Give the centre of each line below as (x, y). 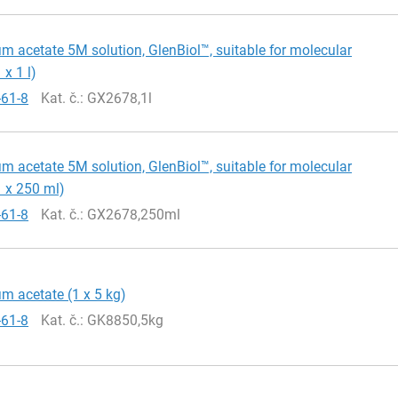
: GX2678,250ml (131, 215)
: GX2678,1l (116, 98)
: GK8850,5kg (122, 321)
